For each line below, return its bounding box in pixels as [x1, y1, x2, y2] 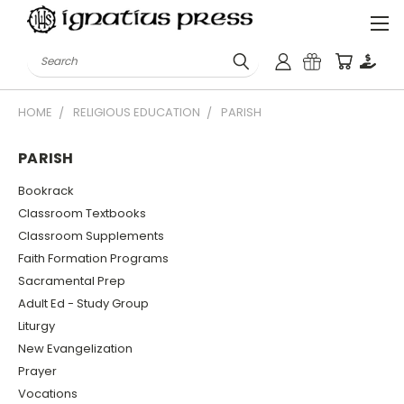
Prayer [18, 362, 57, 380]
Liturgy [18, 317, 55, 335]
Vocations [18, 384, 78, 402]
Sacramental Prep [18, 271, 125, 289]
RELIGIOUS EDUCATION [73, 104, 200, 121]
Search [27, 45, 71, 64]
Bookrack [18, 181, 74, 199]
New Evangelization [18, 339, 133, 357]
